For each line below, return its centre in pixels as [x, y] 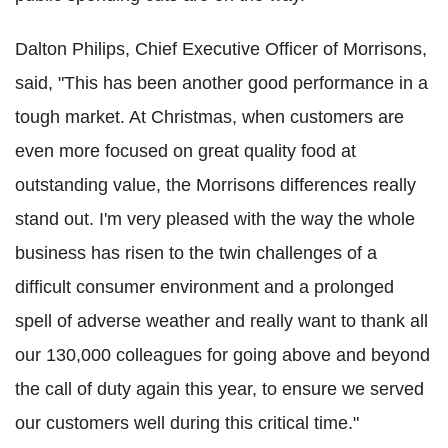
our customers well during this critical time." [187, 422]
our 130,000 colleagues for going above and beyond [222, 354]
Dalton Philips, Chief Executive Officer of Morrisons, [221, 48]
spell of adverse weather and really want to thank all [221, 320]
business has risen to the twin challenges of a [196, 252]
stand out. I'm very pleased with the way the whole [215, 218]
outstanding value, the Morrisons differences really [215, 184]
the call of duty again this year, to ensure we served [219, 388]
